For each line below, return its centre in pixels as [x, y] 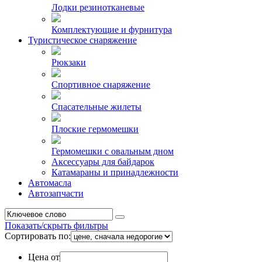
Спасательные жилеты [96, 106]
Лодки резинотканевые [98, 7]
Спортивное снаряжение [101, 84]
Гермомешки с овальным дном [113, 151]
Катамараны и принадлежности [115, 172]
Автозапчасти [56, 193]
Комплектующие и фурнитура [112, 29]
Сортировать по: [38, 236]
